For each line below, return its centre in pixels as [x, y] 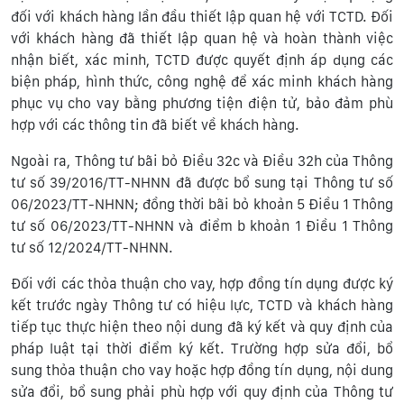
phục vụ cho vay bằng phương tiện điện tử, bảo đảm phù [202, 103]
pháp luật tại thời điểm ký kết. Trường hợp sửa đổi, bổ [202, 348]
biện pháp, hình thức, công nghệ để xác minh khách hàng [202, 81]
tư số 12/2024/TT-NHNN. [92, 247]
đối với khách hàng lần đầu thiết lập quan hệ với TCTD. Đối [202, 16]
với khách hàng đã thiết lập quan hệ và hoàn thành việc [202, 38]
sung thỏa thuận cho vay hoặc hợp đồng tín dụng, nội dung [202, 370]
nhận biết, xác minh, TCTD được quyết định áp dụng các [202, 60]
